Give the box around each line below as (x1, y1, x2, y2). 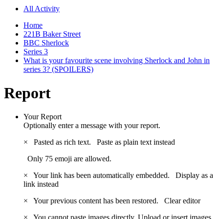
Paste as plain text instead (97, 138, 175, 147)
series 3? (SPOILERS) (23, 65, 93, 73)
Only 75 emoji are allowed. (23, 154, 111, 163)
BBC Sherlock (23, 38, 69, 47)
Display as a (175, 171, 213, 180)
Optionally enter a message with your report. (23, 121, 160, 130)
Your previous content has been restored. (30, 197, 164, 205)
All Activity (23, 4, 60, 13)
